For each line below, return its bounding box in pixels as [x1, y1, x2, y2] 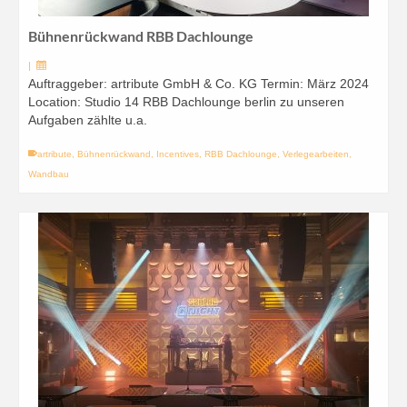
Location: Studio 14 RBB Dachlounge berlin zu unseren [28, 94, 344, 109]
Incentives [156, 149, 199, 159]
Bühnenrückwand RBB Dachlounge [28, 27, 253, 45]
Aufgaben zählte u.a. [28, 113, 147, 127]
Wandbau [28, 169, 69, 179]
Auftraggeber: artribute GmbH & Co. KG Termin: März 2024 [28, 76, 369, 91]
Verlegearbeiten [283, 149, 349, 159]
